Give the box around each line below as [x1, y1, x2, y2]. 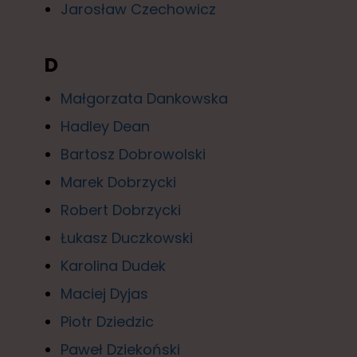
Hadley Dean [61, 116, 150, 136]
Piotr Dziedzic [61, 311, 154, 331]
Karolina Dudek [61, 255, 166, 276]
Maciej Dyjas [61, 283, 148, 304]
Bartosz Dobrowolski [61, 143, 206, 164]
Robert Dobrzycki [61, 199, 181, 220]
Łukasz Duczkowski [61, 227, 193, 248]
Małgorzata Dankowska [61, 88, 228, 108]
